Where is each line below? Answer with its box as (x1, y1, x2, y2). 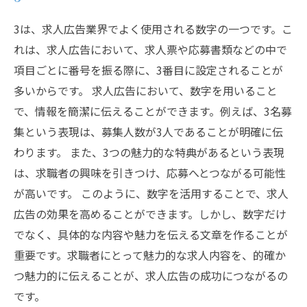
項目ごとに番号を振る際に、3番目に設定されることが (14, 62, 283, 78)
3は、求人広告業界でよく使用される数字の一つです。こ (14, 21, 293, 37)
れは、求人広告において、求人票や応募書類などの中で (14, 41, 287, 58)
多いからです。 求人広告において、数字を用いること (14, 82, 278, 99)
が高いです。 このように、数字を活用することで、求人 (14, 185, 288, 201)
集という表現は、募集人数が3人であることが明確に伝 (14, 123, 283, 140)
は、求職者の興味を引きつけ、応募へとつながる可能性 (14, 164, 286, 181)
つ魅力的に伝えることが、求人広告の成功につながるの (14, 267, 288, 284)
